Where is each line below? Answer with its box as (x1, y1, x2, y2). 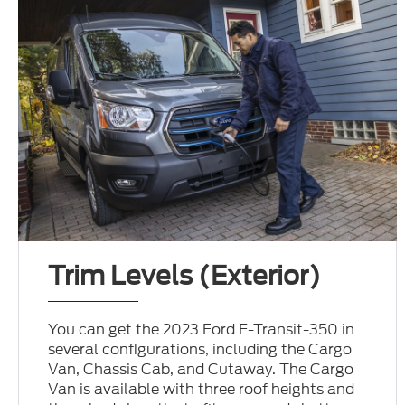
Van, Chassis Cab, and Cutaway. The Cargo (48, 358, 354, 380)
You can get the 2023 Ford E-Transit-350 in (48, 318, 355, 340)
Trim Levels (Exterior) (48, 259, 322, 291)
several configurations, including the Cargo (48, 338, 353, 360)
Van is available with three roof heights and (48, 378, 355, 400)
